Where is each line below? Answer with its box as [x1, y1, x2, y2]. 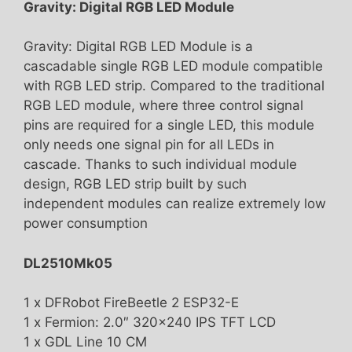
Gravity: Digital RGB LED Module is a [24, 38, 253, 55]
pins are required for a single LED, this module [24, 117, 314, 134]
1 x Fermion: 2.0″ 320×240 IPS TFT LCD [24, 314, 276, 331]
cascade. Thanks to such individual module [24, 156, 297, 173]
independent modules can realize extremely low [24, 196, 326, 212]
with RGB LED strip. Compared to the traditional [24, 78, 324, 94]
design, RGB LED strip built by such [24, 176, 247, 192]
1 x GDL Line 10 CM [24, 334, 147, 350]
